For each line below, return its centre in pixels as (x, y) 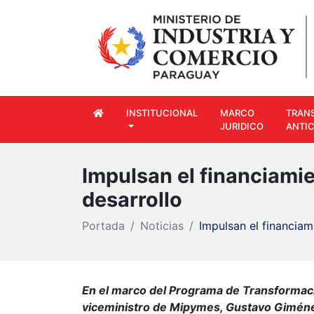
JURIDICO (242, 126)
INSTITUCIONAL (162, 112)
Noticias (162, 226)
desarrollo (132, 200)
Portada (103, 226)
